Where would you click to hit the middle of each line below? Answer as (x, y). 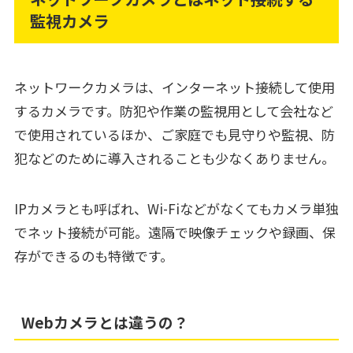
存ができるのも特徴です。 (93, 256)
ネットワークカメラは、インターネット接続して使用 (174, 87)
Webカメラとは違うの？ (105, 322)
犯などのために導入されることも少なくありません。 (174, 158)
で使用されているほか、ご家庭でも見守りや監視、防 (174, 135)
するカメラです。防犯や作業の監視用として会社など (173, 111)
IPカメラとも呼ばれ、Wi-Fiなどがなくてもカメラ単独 (176, 209)
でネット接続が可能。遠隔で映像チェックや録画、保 (175, 232)
